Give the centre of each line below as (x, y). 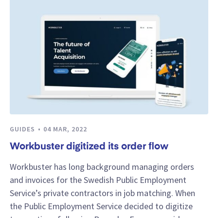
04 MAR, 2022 (65, 129)
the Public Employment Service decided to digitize (101, 206)
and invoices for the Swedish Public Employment (98, 180)
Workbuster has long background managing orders (102, 167)
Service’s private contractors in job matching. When (102, 193)
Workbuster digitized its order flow (89, 147)
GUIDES (23, 129)
